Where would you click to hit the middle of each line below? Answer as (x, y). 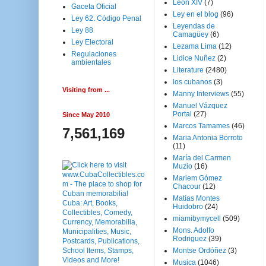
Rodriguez (190, 239)
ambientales (91, 62)
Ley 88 (82, 30)
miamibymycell (197, 218)
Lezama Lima (195, 46)
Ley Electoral (92, 42)
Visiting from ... (86, 90)
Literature (188, 70)
